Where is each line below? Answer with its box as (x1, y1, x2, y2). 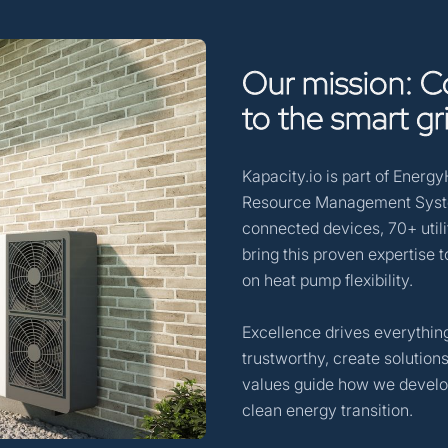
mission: (302, 60, 420, 104)
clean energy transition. (242, 399, 413, 420)
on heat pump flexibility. (242, 269, 413, 290)
